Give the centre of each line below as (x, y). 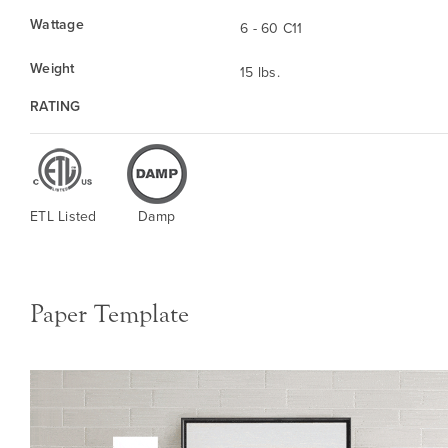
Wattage (57, 24)
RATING (55, 106)
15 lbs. (260, 72)
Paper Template (109, 314)
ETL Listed (63, 216)
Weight (52, 68)
